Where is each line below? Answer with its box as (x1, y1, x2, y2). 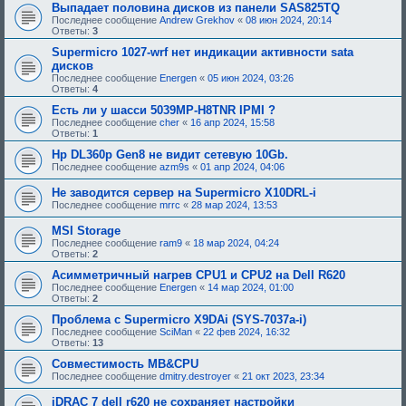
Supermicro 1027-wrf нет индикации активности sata (52, 44, 353, 59)
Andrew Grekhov (159, 14, 235, 25)
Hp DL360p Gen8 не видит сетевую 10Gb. (52, 147, 288, 161)
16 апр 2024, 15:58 (190, 116, 275, 128)
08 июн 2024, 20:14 (246, 14, 332, 25)
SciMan (159, 325, 192, 337)
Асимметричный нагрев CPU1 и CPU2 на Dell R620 (52, 267, 345, 282)
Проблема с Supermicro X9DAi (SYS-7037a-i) (52, 312, 306, 326)
